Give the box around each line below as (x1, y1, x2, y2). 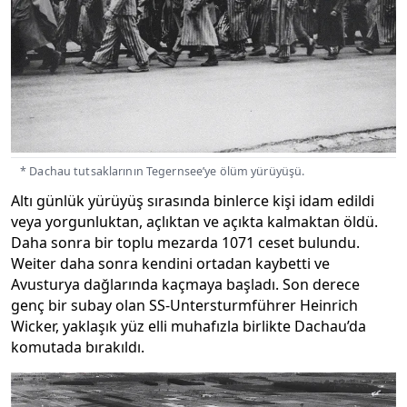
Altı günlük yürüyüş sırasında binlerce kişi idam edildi (11, 191, 374, 212)
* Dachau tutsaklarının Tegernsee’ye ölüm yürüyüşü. (20, 164, 305, 180)
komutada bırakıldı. (11, 337, 144, 358)
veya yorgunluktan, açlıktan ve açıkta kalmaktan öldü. (11, 212, 378, 233)
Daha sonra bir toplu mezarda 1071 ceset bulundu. (11, 233, 360, 253)
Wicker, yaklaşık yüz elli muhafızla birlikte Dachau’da (11, 316, 366, 337)
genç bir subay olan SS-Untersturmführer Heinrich (11, 295, 358, 316)
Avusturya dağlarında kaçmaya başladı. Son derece (11, 274, 360, 295)
